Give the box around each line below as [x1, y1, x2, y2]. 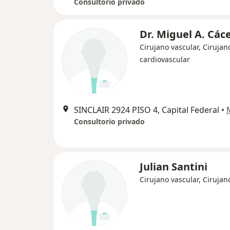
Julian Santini [140, 159, 207, 174]
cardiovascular [140, 54, 190, 64]
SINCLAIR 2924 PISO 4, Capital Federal [74, 104, 219, 116]
